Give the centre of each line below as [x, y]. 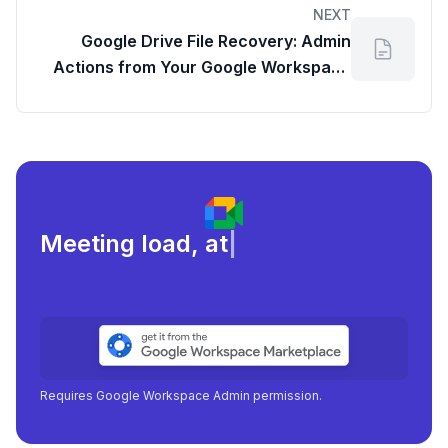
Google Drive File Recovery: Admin [216, 41]
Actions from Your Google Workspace [202, 67]
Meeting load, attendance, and [218, 244]
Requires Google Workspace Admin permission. [181, 396]
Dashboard [307, 93]
